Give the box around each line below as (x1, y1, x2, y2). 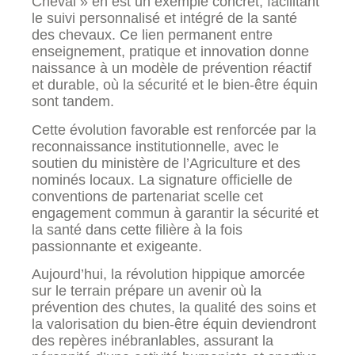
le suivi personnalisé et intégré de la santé (32, 10, 297, 27)
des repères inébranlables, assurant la (32, 332, 273, 349)
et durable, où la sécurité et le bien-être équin (32, 77, 318, 94)
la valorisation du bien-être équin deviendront (32, 315, 316, 332)
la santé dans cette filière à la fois (32, 221, 242, 238)
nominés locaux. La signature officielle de (32, 171, 292, 188)
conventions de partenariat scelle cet (32, 188, 263, 204)
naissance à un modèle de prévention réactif (32, 60, 311, 77)
